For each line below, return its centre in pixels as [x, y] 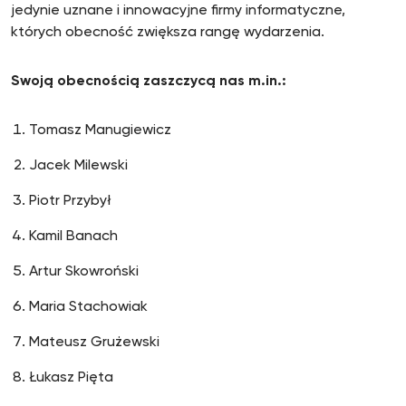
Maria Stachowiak [88, 307]
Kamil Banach [73, 237]
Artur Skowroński [84, 272]
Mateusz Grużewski [98, 343]
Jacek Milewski [80, 166]
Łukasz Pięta [71, 378]
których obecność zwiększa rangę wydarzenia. [168, 33]
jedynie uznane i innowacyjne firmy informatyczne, [178, 11]
